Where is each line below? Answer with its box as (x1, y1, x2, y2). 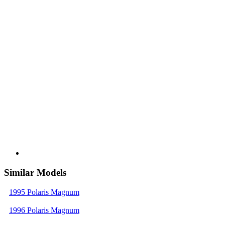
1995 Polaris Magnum (9, 187, 79, 196)
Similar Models (4, 167, 66, 178)
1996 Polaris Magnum (9, 205, 79, 214)
